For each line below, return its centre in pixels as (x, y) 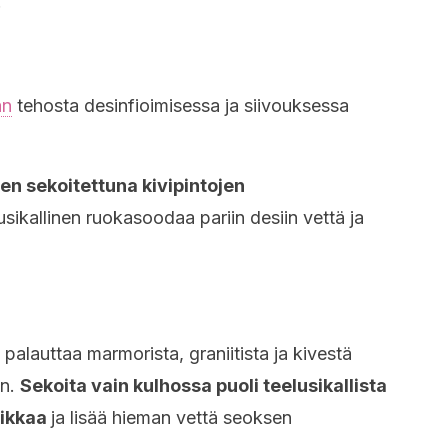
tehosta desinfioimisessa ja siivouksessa (180, 105)
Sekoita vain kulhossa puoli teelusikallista (203, 385)
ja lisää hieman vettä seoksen (171, 417)
